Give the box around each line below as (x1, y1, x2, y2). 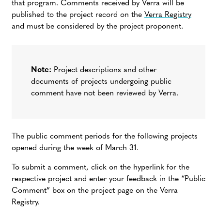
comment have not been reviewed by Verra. (31, 90, 178, 98)
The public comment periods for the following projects (12, 133, 198, 141)
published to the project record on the (12, 11, 144, 19)
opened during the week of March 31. (12, 144, 139, 153)
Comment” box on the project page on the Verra (12, 187, 178, 195)
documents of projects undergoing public (31, 78, 171, 86)
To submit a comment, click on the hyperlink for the (12, 164, 189, 172)
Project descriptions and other (51, 66, 156, 75)
